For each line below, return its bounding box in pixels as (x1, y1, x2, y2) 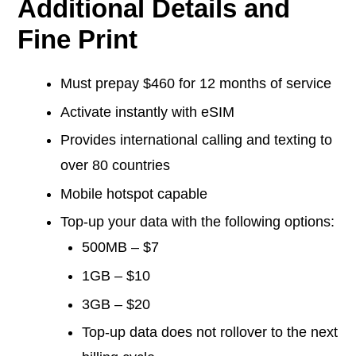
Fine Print (17, 25, 137, 54)
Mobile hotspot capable (60, 185, 207, 202)
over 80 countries (60, 157, 170, 174)
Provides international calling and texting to (60, 132, 332, 149)
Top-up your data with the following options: (60, 214, 335, 230)
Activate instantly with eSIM (60, 103, 234, 120)
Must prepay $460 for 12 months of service (60, 75, 331, 91)
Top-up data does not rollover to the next (82, 324, 338, 341)
